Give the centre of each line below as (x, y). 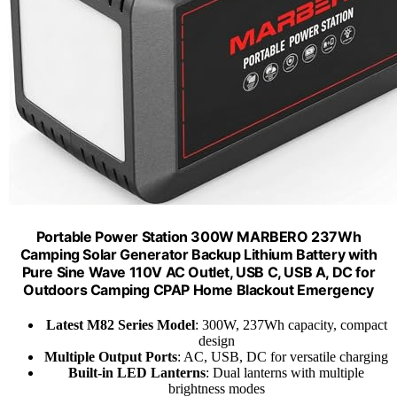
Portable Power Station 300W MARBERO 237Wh (198, 236)
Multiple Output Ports (111, 356)
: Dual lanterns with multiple (285, 372)
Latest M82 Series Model (120, 324)
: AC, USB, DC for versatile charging (283, 356)
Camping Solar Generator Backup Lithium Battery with (198, 254)
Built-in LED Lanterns (137, 372)
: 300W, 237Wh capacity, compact (291, 324)
